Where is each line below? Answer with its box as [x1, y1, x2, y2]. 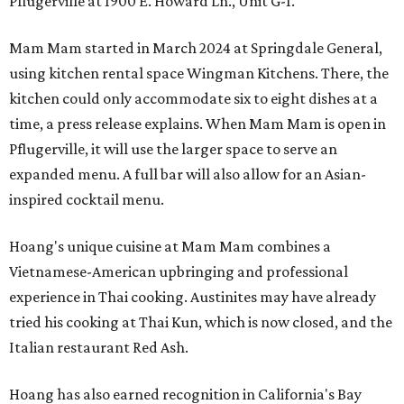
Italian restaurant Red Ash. [9, 338, 188, 357]
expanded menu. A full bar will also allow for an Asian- [9, 165, 366, 184]
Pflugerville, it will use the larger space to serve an [9, 140, 337, 159]
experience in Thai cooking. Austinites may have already [9, 288, 376, 307]
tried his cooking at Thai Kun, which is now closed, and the [9, 313, 392, 332]
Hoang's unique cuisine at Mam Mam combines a [9, 237, 331, 256]
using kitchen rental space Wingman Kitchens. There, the [9, 64, 389, 83]
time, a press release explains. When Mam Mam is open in [9, 115, 386, 133]
